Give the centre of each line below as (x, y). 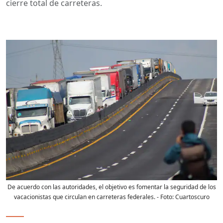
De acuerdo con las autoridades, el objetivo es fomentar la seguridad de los (111, 187)
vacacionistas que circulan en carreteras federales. (84, 197)
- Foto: (165, 197)
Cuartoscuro (192, 197)
